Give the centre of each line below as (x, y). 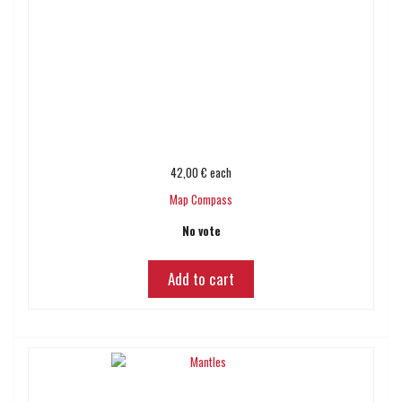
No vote (201, 231)
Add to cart (201, 279)
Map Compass (201, 199)
